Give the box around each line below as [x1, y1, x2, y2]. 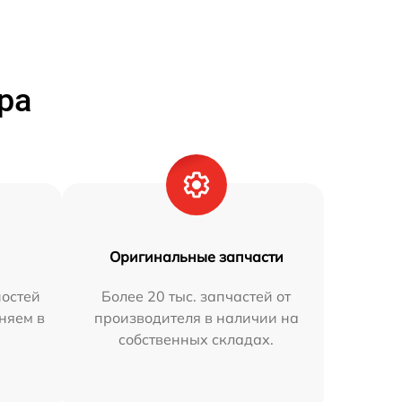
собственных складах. [118, 330, 275, 348]
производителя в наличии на [93, 309, 299, 327]
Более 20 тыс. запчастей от [101, 287, 292, 305]
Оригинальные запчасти [109, 248, 284, 266]
